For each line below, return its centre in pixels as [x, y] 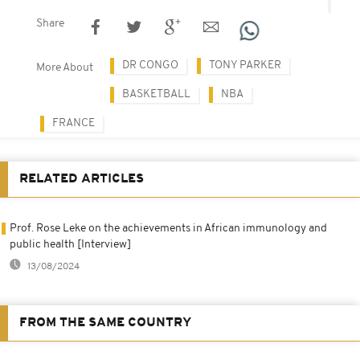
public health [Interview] [70, 244]
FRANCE [74, 123]
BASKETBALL [156, 94]
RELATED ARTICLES [82, 179]
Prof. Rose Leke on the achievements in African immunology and [168, 228]
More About [65, 67]
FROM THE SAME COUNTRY [105, 323]
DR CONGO [150, 65]
